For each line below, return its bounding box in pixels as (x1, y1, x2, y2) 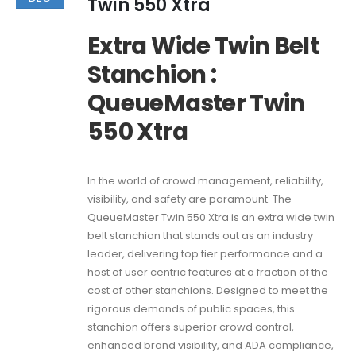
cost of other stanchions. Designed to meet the (87, 283, 328, 299)
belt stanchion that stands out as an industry (87, 228, 313, 244)
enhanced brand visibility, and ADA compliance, (87, 338, 334, 354)
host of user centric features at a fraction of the (87, 265, 328, 281)
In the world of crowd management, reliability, (87, 173, 323, 189)
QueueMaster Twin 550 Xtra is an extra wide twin (87, 210, 335, 226)
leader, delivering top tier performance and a (87, 246, 323, 262)
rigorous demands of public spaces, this (87, 301, 295, 317)
